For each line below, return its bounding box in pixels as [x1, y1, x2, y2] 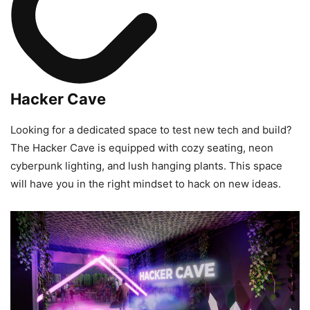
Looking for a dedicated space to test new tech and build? [10, 123, 292, 137]
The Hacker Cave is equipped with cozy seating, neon [10, 141, 273, 155]
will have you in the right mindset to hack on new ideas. [10, 177, 281, 191]
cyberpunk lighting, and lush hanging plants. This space [10, 159, 282, 173]
